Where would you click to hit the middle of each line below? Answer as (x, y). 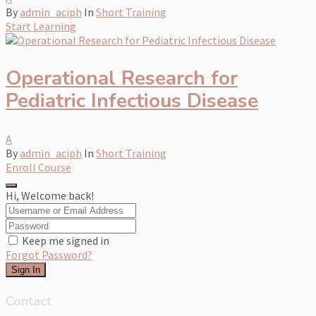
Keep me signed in (66, 240)
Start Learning (41, 26)
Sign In (26, 269)
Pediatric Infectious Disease (132, 101)
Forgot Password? (49, 254)
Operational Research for (122, 78)
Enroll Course (38, 167)
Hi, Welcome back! (50, 195)
